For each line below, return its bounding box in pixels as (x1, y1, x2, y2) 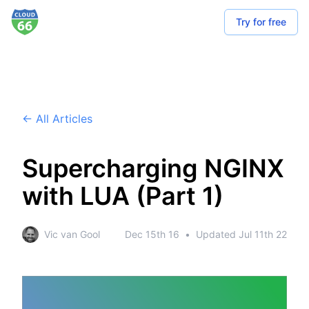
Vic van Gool (44, 228, 100, 240)
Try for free (236, 16, 286, 28)
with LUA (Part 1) (22, 181, 223, 211)
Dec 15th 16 (125, 228, 179, 240)
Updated (196, 228, 239, 240)
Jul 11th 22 (239, 228, 287, 240)
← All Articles (22, 112, 92, 126)
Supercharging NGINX (22, 153, 284, 183)
